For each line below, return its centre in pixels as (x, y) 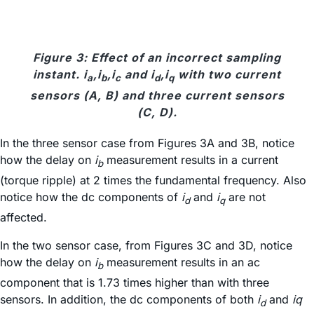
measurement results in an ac (183, 262)
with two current (228, 75)
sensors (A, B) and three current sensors (157, 95)
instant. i (60, 75)
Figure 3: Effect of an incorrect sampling (157, 58)
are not (245, 197)
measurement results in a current (191, 159)
